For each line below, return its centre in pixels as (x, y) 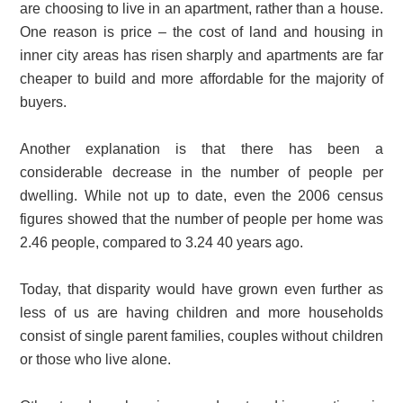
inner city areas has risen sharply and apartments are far (201, 56)
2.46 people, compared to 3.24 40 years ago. (162, 243)
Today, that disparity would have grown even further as (201, 290)
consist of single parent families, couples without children (201, 336)
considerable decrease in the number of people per (201, 173)
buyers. (44, 103)
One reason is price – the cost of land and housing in (201, 32)
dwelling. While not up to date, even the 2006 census (201, 196)
